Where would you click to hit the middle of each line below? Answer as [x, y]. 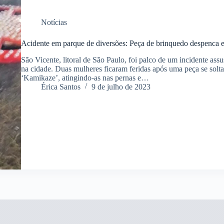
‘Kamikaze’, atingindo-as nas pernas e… [85, 77]
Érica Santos [60, 86]
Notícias [54, 22]
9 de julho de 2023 [121, 86]
